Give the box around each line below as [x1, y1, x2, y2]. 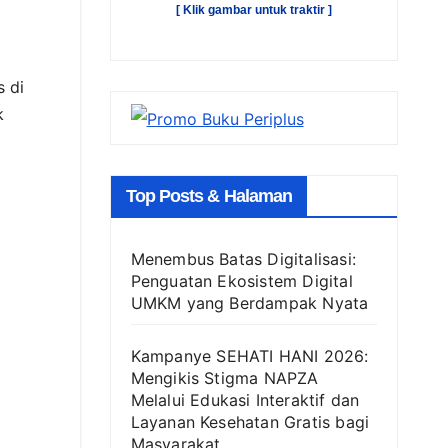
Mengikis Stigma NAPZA [130, 368, 319, 389]
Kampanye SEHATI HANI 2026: [130, 346, 369, 367]
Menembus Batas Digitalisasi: [130, 249, 357, 270]
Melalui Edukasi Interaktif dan [130, 390, 360, 411]
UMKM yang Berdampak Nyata [130, 293, 369, 314]
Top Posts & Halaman [125, 186, 293, 207]
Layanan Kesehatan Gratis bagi [130, 412, 370, 433]
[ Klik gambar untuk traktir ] [175, 3, 332, 18]
